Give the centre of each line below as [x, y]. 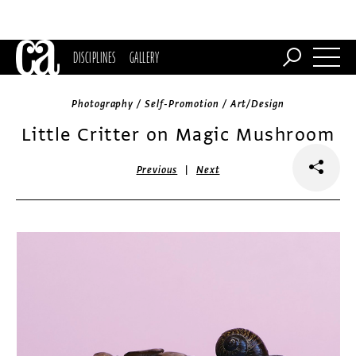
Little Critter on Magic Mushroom [178, 135]
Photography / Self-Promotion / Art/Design [178, 104]
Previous [157, 170]
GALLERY [144, 57]
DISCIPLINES [95, 57]
